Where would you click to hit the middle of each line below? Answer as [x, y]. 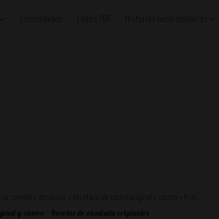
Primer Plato [191, 198]
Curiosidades [41, 19]
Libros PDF [94, 19]
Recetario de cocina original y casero [125, 198]
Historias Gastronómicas [166, 19]
